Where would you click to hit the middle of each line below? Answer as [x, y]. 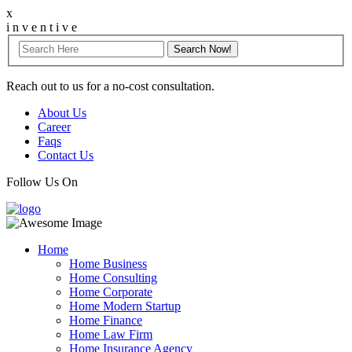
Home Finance [106, 320]
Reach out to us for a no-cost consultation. [110, 86]
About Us [62, 112]
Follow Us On [42, 181]
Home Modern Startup [125, 306]
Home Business [108, 263]
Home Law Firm [111, 334]
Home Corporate [111, 291]
